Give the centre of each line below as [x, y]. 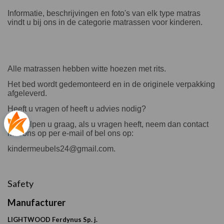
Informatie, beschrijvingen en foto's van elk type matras [104, 13]
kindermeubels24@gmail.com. [61, 148]
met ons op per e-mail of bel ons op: [70, 133]
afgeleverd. [27, 93]
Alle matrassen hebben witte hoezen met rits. [87, 68]
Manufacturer [36, 202]
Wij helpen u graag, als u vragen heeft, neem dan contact [108, 124]
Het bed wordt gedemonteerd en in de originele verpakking [111, 84]
